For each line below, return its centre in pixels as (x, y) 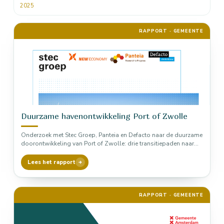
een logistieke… (42, 152)
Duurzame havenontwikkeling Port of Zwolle (104, 116)
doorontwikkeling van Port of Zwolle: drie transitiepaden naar (107, 143)
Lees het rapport (51, 162)
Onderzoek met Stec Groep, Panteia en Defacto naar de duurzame (112, 135)
